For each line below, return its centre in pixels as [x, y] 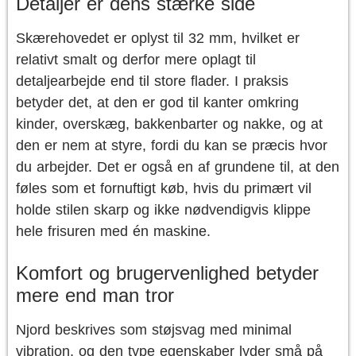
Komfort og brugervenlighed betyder [167, 273]
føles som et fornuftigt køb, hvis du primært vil [164, 188]
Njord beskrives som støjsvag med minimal [154, 330]
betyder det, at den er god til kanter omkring [157, 103]
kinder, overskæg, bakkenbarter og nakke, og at [169, 124]
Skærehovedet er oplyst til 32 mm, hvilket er [158, 38]
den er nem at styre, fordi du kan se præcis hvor [172, 145]
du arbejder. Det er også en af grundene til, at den [178, 167]
